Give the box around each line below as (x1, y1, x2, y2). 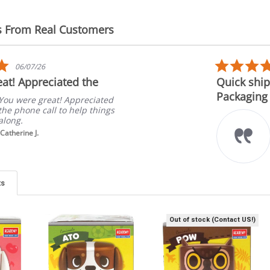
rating (8, 77, 29, 89)
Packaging (216, 89, 268, 104)
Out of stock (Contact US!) (169, 216, 256, 224)
